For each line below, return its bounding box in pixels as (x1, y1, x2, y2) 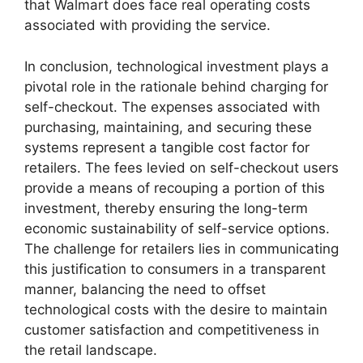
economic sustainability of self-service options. (24, 220, 330, 237)
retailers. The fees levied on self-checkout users (24, 159, 339, 176)
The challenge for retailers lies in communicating (24, 240, 339, 257)
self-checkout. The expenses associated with (24, 98, 320, 115)
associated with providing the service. (24, 17, 271, 34)
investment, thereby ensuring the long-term (24, 199, 308, 216)
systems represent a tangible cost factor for (24, 139, 310, 156)
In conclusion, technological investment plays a (24, 58, 329, 75)
